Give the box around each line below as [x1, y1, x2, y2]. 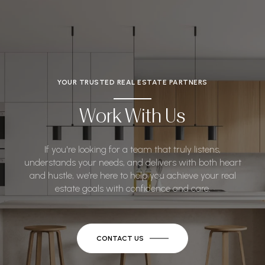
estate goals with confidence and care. [54, 183, 211, 195]
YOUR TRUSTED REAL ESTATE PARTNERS [57, 77, 208, 86]
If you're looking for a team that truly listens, [44, 144, 221, 156]
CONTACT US [96, 234, 144, 243]
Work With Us [79, 104, 186, 127]
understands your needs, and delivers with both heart [24, 157, 241, 169]
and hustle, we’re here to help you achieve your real [29, 170, 236, 182]
